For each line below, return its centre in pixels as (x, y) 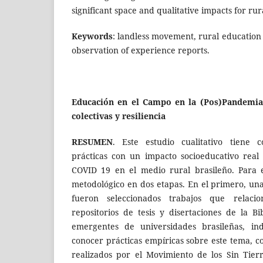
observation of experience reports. (141, 50)
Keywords (92, 36)
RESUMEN (92, 141)
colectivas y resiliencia (119, 116)
